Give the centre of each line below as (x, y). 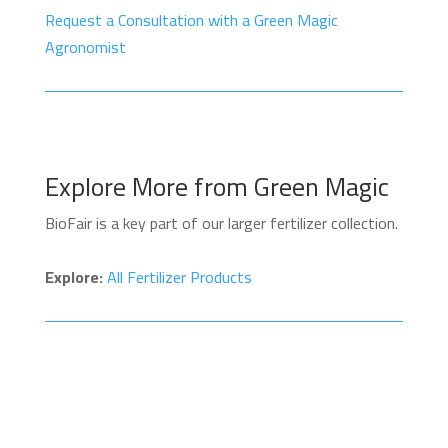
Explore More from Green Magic (216, 186)
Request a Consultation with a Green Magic (191, 20)
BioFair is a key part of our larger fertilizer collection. (221, 223)
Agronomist (85, 47)
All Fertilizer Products (179, 277)
